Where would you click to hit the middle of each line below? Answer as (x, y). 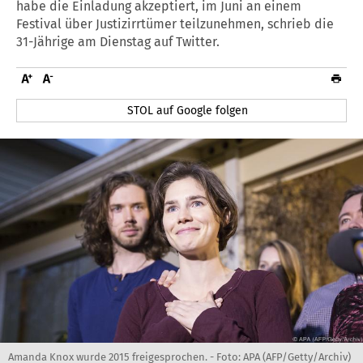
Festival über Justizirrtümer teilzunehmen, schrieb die (175, 23)
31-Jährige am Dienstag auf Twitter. (118, 41)
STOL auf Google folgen (188, 110)
